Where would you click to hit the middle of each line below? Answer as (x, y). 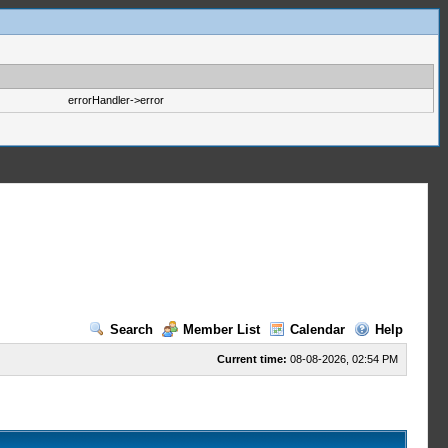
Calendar (317, 329)
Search (131, 329)
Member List (221, 329)
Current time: (251, 359)
